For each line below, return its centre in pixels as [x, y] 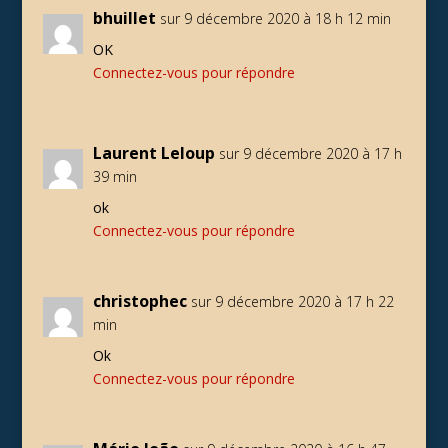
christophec [139, 301]
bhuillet [124, 18]
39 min [114, 176]
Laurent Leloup [153, 153]
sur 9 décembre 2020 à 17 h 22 [292, 301]
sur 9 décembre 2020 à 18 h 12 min [275, 18]
